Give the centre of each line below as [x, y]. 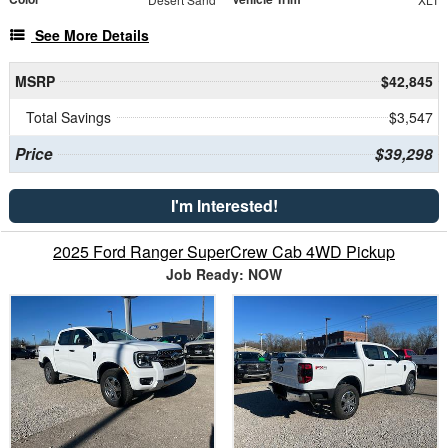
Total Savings [68, 117]
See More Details [92, 35]
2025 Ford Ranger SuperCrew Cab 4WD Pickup [224, 252]
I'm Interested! [224, 206]
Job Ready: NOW [224, 274]
